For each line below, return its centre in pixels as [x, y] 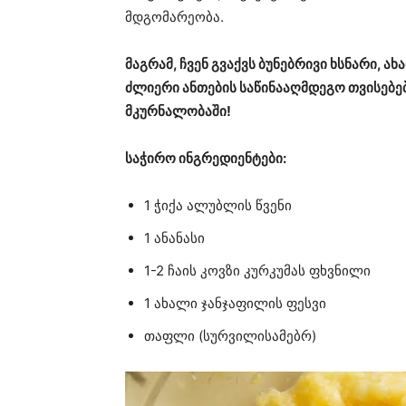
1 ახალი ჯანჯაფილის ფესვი [235, 303]
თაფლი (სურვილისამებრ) [230, 335]
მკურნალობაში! [178, 111]
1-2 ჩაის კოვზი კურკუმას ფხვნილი [257, 270]
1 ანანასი [174, 237]
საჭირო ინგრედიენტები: [206, 158]
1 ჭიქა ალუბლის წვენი [218, 205]
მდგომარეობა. [174, 16]
